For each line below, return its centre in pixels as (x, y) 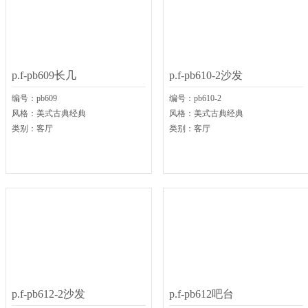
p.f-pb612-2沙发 (48, 294)
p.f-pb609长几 (44, 75)
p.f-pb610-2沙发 (206, 75)
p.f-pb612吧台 (201, 294)
